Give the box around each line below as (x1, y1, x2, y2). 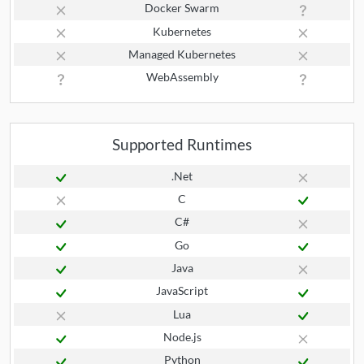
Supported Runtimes (112, 134, 252, 154)
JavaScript (156, 284, 208, 298)
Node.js (162, 329, 201, 344)
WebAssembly (145, 70, 219, 84)
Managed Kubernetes (128, 46, 236, 61)
